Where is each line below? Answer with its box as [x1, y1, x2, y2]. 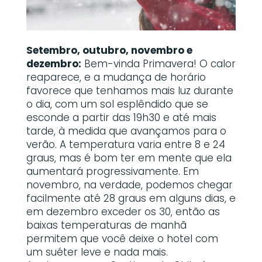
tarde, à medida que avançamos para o [26, 123, 226, 138]
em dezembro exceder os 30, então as [26, 204, 220, 219]
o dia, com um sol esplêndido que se [26, 96, 208, 111]
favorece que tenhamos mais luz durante [26, 83, 233, 98]
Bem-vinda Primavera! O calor [81, 56, 236, 71]
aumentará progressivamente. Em [26, 164, 199, 178]
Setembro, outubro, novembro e [26, 43, 192, 57]
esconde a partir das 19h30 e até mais [26, 110, 216, 125]
